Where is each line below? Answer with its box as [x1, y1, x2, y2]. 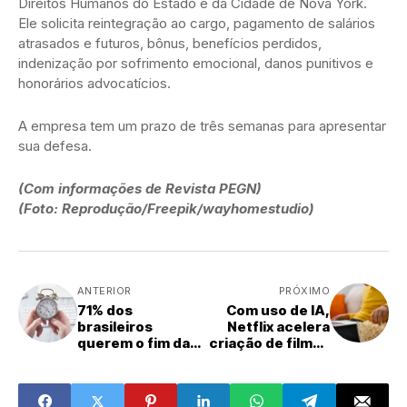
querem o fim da [77, 333, 190, 352]
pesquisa [77, 366, 142, 384]
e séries [273, 350, 330, 368]
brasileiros [77, 317, 153, 335]
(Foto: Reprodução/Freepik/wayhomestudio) [18, 199, 314, 217]
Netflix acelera [227, 317, 330, 335]
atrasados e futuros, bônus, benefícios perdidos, [18, 34, 322, 52]
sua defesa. [18, 136, 92, 154]
